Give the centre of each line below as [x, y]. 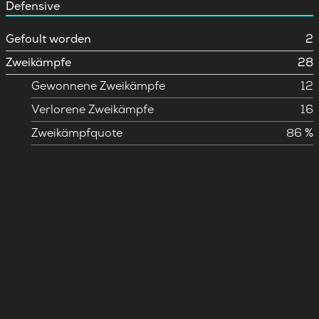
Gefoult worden [48, 39]
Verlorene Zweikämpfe [93, 109]
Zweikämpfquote [77, 133]
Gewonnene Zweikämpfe [98, 86]
